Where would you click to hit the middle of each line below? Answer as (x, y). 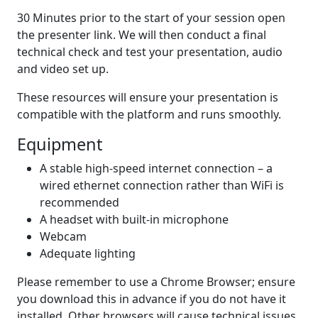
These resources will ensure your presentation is (148, 97)
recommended (79, 202)
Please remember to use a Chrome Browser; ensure (156, 282)
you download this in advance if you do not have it (152, 299)
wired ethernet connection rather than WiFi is (162, 185)
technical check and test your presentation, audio (150, 52)
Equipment (60, 144)
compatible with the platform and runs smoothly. (149, 114)
